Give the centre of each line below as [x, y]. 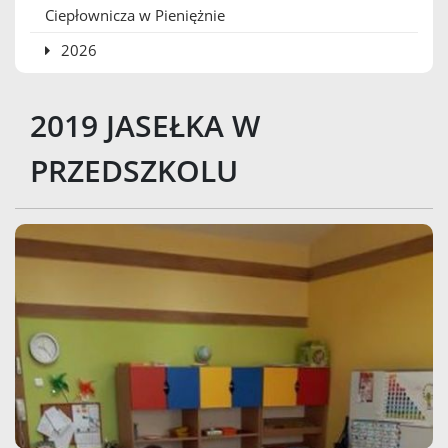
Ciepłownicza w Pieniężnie [135, 15]
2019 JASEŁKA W [145, 125]
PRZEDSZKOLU [134, 170]
